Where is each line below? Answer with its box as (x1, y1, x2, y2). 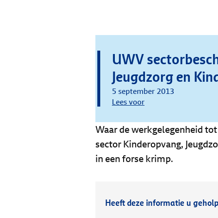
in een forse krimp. (95, 153, 173, 164)
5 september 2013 (112, 87, 174, 96)
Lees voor (112, 97, 145, 107)
